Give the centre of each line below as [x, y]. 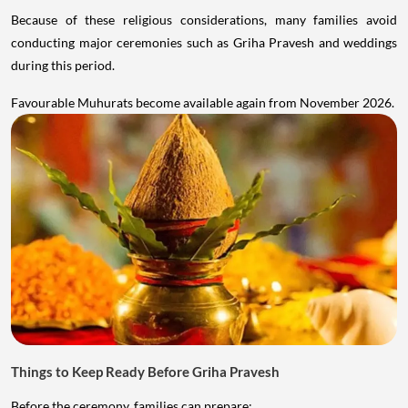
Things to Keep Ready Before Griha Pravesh [145, 372]
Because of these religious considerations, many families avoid [204, 19]
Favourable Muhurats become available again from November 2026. [203, 102]
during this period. [63, 65]
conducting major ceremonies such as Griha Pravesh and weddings [204, 42]
